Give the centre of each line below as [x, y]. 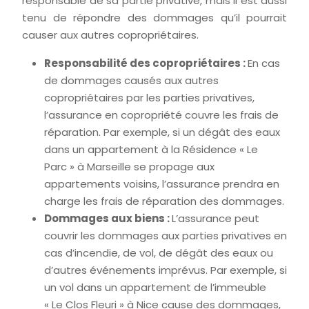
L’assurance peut [216, 218]
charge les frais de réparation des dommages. [164, 201]
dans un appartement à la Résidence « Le [151, 149]
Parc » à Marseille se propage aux [129, 167]
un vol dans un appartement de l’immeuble [155, 287]
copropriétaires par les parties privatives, [149, 98]
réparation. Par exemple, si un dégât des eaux [162, 132]
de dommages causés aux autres [131, 80]
